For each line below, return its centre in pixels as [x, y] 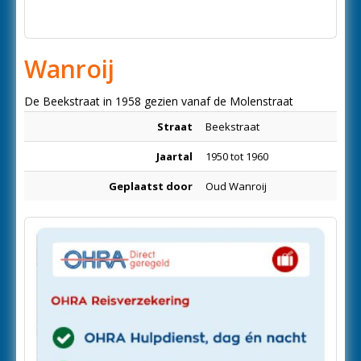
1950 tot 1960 [237, 156]
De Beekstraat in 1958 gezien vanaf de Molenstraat [159, 101]
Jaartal [174, 156]
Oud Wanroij [236, 186]
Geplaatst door [151, 186]
